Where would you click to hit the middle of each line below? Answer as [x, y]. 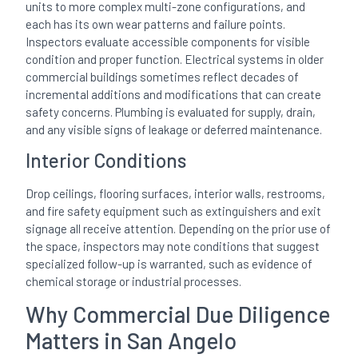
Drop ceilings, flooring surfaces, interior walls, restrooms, [176, 193]
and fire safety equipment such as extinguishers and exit [174, 211]
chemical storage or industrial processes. [134, 281]
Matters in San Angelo [131, 341]
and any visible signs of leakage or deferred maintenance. [174, 129]
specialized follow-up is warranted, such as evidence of [169, 263]
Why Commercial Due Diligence [178, 314]
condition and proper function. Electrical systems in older [175, 59]
